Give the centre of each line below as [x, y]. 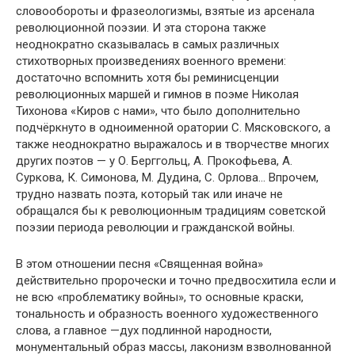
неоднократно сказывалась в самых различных [147, 45]
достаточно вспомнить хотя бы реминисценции [147, 78]
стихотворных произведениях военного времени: [151, 61]
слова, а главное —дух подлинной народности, [144, 331]
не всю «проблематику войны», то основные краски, [160, 298]
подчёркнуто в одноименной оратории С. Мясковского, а [173, 128]
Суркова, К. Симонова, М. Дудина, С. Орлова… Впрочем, [167, 178]
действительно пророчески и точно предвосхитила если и [176, 281]
